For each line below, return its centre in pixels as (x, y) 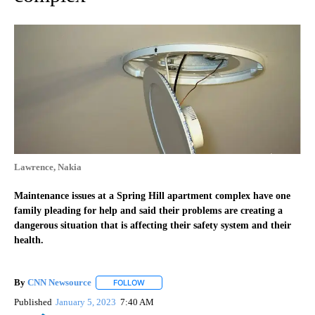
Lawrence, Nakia (48, 167)
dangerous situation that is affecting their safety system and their (153, 225)
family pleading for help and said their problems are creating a (148, 210)
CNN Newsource (59, 282)
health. (29, 240)
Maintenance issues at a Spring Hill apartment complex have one (152, 195)
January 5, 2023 (87, 302)
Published (33, 302)
